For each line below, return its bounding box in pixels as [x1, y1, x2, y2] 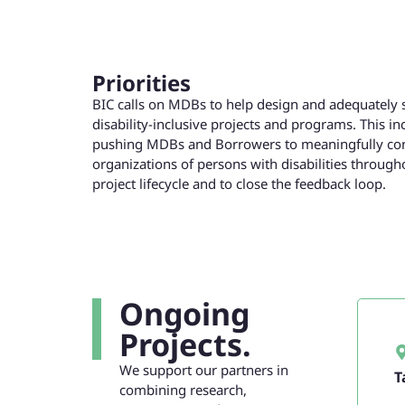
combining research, [119, 380, 247, 399]
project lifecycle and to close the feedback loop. [92, 174, 386, 193]
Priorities [92, 67, 191, 98]
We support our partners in [119, 360, 288, 379]
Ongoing [119, 292, 250, 334]
